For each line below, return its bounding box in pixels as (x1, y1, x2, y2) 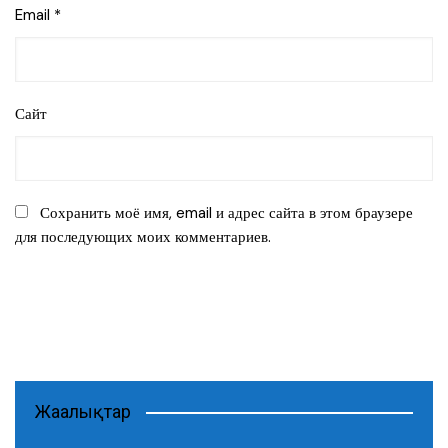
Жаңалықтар (35, 401, 131, 423)
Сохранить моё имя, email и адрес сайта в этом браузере (40, 203, 413, 224)
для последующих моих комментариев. (15, 227, 271, 248)
